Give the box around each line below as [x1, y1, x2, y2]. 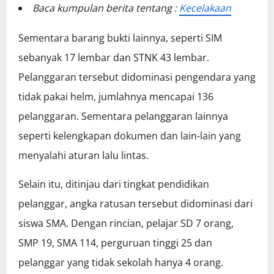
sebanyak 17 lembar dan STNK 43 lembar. [18, 51, 209, 65]
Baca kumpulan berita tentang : [32, 1, 179, 15]
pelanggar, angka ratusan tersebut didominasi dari [18, 197, 253, 211]
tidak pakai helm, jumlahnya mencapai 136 [18, 90, 213, 104]
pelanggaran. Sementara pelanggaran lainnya [18, 109, 228, 124]
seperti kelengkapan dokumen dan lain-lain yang [18, 129, 241, 143]
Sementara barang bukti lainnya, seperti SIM [18, 31, 222, 45]
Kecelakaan [179, 1, 231, 15]
